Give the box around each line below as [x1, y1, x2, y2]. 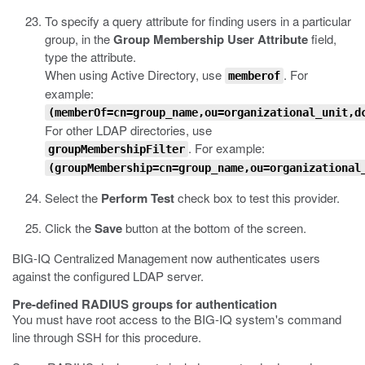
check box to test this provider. [174, 189, 340, 206]
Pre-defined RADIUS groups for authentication [12, 295, 277, 313]
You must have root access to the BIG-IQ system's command [12, 310, 341, 328]
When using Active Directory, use [45, 66, 225, 83]
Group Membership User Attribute [113, 30, 308, 48]
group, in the [45, 30, 113, 47]
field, [308, 30, 336, 47]
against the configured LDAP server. [12, 267, 204, 284]
